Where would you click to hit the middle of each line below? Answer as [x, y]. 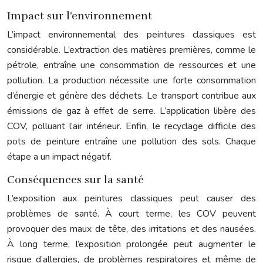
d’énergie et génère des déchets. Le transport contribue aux [131, 95]
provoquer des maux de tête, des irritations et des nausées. [131, 229]
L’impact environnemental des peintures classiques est [131, 34]
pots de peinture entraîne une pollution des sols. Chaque [131, 141]
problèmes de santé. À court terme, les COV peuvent [131, 213]
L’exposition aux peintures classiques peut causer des [131, 198]
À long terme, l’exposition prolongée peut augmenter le [131, 244]
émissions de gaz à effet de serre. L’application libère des [131, 111]
